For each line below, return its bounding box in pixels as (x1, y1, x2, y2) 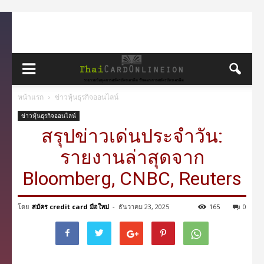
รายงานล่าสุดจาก (60, 146, 204, 169)
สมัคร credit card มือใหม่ (32, 202, 109, 211)
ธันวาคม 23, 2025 (118, 202, 169, 211)
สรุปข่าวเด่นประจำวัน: (41, 125, 223, 147)
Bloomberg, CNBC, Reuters (22, 167, 242, 190)
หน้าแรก (18, 92, 44, 102)
